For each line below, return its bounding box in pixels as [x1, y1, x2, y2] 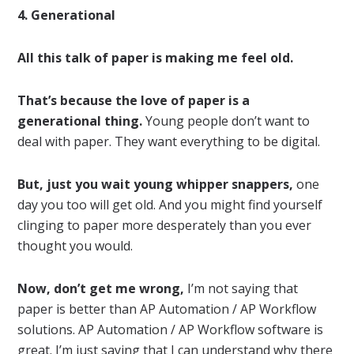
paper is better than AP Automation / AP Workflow [17, 299, 317, 318]
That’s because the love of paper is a [17, 91, 250, 109]
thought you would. [17, 236, 134, 254]
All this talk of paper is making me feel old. [17, 48, 294, 66]
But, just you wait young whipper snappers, [17, 175, 294, 193]
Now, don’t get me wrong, [17, 279, 185, 297]
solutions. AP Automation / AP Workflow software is [17, 320, 324, 338]
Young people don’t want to [142, 111, 311, 130]
